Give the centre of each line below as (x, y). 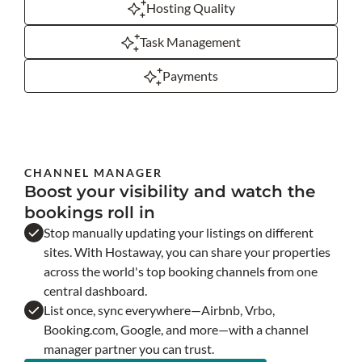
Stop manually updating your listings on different (179, 232)
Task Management (190, 42)
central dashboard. (95, 290)
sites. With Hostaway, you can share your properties (187, 252)
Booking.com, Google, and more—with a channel (176, 329)
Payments (190, 76)
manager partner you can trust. (129, 349)
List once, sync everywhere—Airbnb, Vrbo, (159, 310)
